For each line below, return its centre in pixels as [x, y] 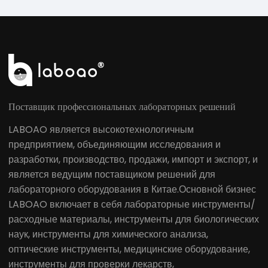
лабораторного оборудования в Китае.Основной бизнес [132, 189]
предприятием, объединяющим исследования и [115, 144]
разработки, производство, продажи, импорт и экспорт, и [133, 159]
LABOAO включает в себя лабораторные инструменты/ [132, 204]
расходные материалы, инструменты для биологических [134, 219]
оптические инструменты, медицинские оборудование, [129, 249]
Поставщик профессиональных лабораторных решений [122, 106]
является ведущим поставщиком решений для [112, 174]
